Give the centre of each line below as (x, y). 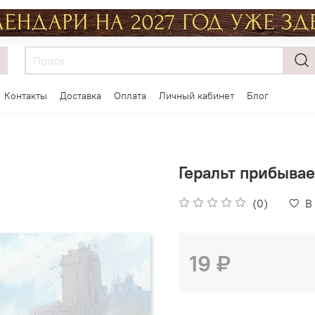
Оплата (130, 96)
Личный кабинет (197, 96)
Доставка (81, 96)
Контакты (26, 96)
